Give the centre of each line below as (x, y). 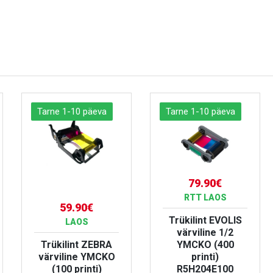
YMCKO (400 (205, 244)
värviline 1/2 (205, 232)
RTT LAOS (205, 197)
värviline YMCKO (76, 257)
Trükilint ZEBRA (76, 244)
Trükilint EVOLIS (205, 220)
